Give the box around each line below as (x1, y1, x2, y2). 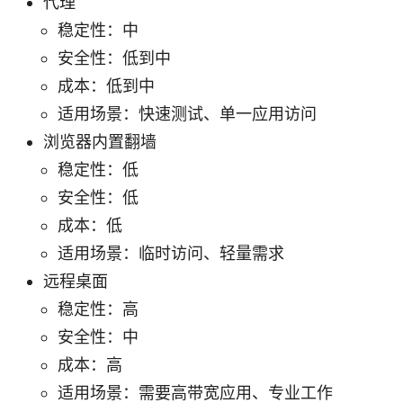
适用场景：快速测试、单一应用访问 (58, 103, 317, 123)
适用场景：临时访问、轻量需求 (58, 243, 284, 263)
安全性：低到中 (58, 48, 171, 67)
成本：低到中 (58, 76, 155, 95)
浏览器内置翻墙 (43, 131, 157, 151)
